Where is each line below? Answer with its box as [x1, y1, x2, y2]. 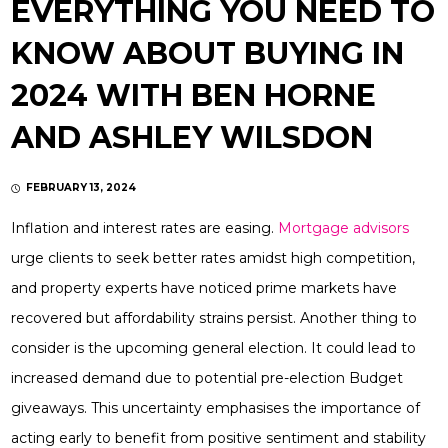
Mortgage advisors [278, 219, 410, 238]
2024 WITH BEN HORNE [11, 77, 377, 115]
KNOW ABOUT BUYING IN [11, 35, 405, 73]
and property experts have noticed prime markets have [11, 279, 398, 298]
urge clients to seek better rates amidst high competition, [11, 249, 416, 268]
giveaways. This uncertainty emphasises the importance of [11, 399, 421, 418]
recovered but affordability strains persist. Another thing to [11, 309, 418, 328]
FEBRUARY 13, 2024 [26, 181, 137, 195]
